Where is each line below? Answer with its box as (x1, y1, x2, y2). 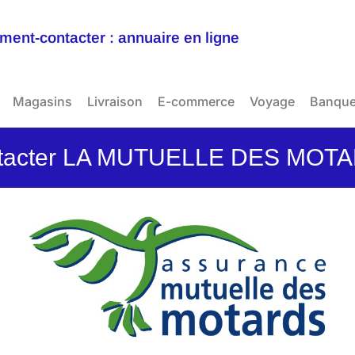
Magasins (13, 94, 72, 109)
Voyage (250, 94, 295, 109)
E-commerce (158, 94, 235, 109)
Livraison (87, 94, 143, 109)
